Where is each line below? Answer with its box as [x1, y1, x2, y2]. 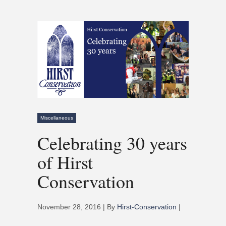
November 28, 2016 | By [37, 202, 117, 211]
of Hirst [37, 149, 93, 174]
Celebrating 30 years [37, 130, 187, 155]
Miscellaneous [40, 115, 73, 121]
